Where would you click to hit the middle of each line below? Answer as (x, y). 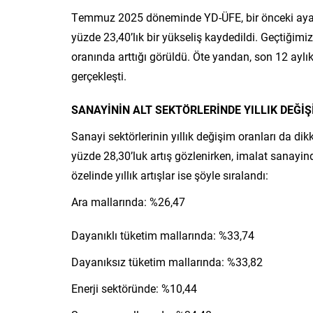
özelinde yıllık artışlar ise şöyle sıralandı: (170, 175)
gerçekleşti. (99, 75)
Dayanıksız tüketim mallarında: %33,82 (167, 261)
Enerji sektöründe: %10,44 (134, 288)
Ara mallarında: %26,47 (128, 201)
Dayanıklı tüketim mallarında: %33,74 (163, 235)
